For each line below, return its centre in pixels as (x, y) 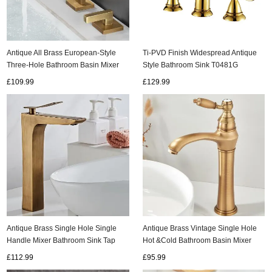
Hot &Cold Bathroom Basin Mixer (197, 240)
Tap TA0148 (163, 253)
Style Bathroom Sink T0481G (191, 65)
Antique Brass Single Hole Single (62, 228)
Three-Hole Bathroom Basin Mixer (63, 65)
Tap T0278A (27, 77)
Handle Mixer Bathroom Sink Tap (61, 240)
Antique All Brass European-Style (62, 53)
